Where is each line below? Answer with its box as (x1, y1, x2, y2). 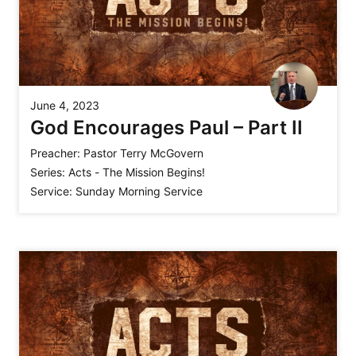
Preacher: (30, 146, 80, 161)
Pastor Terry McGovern (83, 146, 203, 161)
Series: (30, 165, 65, 180)
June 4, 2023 (30, 99, 99, 113)
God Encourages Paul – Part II (30, 116, 303, 140)
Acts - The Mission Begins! (68, 165, 205, 180)
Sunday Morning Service (75, 184, 203, 199)
